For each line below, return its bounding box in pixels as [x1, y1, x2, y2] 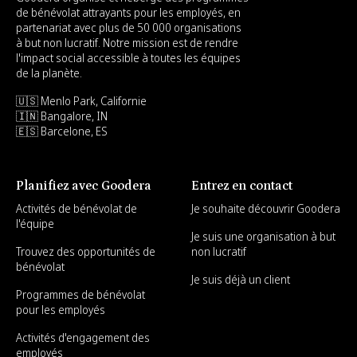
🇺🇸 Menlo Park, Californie [16, 92, 147, 108]
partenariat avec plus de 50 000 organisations [16, 19, 241, 35]
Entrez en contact [191, 178, 292, 193]
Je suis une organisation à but [191, 228, 335, 244]
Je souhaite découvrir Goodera [191, 200, 340, 216]
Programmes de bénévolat [16, 286, 145, 302]
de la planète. [16, 65, 82, 80]
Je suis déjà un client [191, 271, 290, 287]
